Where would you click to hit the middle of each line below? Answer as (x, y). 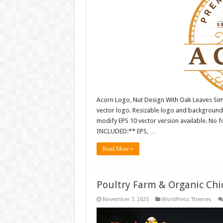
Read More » (118, 149)
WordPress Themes (186, 200)
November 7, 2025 (125, 200)
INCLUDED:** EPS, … (126, 131)
